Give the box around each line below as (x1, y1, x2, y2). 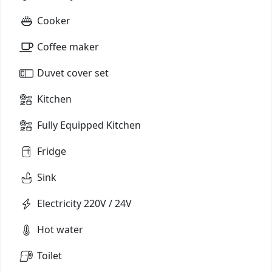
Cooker (37, 13, 70, 27)
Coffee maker (37, 39, 99, 53)
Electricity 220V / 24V (37, 196, 132, 210)
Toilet (37, 248, 62, 262)
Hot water (37, 222, 83, 236)
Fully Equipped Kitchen (37, 118, 141, 132)
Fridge (37, 144, 66, 158)
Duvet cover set (37, 66, 109, 80)
